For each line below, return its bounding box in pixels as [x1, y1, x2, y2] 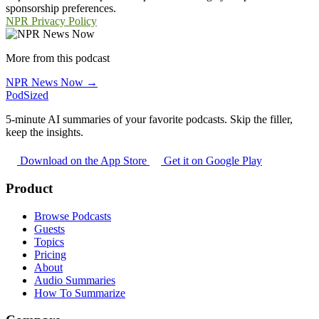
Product [6, 180, 53, 196]
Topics [34, 235, 64, 248]
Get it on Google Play [161, 155, 262, 167]
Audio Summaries [34, 273, 115, 286]
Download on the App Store [17, 155, 150, 167]
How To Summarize [34, 286, 125, 299]
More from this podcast [6, 52, 110, 65]
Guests [34, 222, 65, 235]
